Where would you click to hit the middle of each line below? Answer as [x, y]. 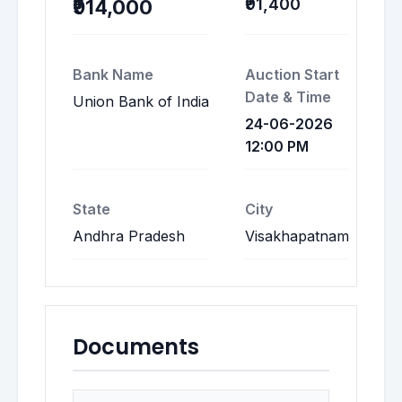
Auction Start [292, 74]
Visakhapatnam [297, 236]
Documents [136, 347]
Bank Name [113, 74]
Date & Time [288, 97]
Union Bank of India [141, 101]
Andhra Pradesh [129, 236]
